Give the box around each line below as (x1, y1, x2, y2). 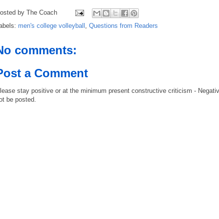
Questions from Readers (89, 22, 158, 29)
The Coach (26, 8, 57, 16)
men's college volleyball (18, 22, 85, 29)
